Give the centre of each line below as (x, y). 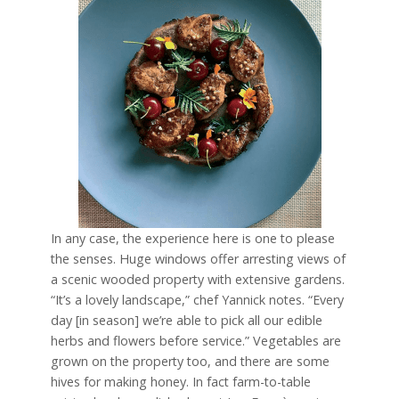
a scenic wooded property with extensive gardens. (197, 280)
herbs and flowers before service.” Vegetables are (195, 341)
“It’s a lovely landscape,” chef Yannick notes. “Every (197, 300)
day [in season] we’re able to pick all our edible (186, 321)
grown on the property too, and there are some (190, 362)
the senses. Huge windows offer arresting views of (198, 259)
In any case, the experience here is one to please (192, 239)
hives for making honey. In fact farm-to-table (180, 382)
